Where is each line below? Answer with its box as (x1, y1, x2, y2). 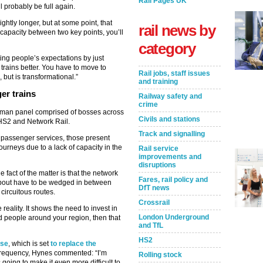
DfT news (139, 184, 170, 192)
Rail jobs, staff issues (139, 69, 210, 77)
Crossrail (139, 198, 170, 207)
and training (139, 77, 178, 86)
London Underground (139, 213, 209, 221)
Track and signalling (139, 130, 205, 138)
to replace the (50, 240, 96, 248)
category (139, 40, 195, 58)
